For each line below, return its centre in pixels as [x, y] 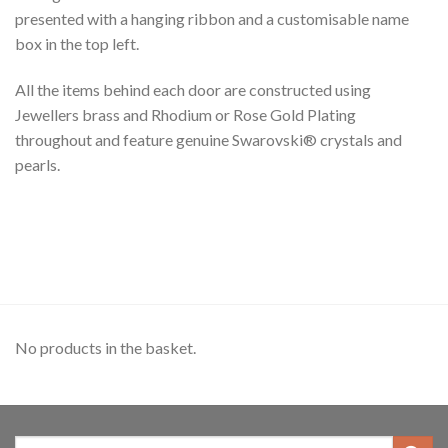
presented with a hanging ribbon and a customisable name [212, 19]
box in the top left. [77, 44]
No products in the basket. [105, 347]
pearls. [37, 165]
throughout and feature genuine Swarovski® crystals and [208, 140]
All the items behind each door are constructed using [193, 90]
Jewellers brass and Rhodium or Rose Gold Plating [185, 115]
